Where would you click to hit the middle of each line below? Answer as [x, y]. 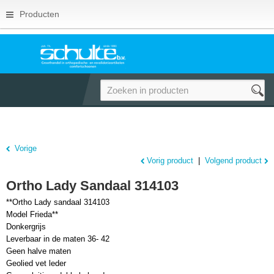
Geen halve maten [39, 251]
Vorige [26, 148]
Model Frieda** [32, 214]
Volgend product [233, 161]
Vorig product [170, 161]
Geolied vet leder [36, 263]
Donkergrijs [26, 227]
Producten [39, 14]
